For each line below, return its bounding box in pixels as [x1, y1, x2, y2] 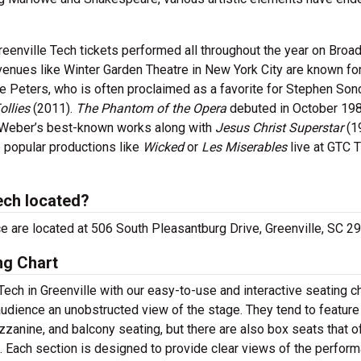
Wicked [143, 139, 187, 155]
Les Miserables [201, 139, 287, 155]
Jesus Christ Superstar [215, 120, 346, 135]
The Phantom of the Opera [76, 101, 226, 116]
